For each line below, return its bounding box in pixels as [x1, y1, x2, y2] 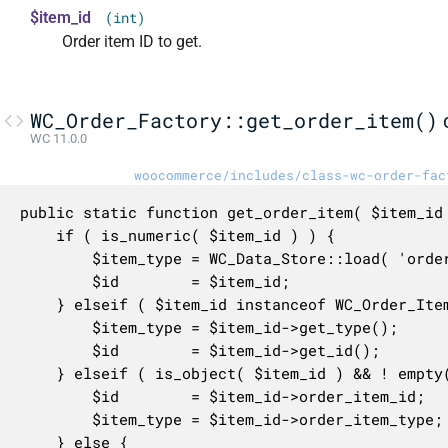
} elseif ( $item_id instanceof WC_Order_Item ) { [19, 293, 56, 314]
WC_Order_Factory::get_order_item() [30, 106, 438, 133]
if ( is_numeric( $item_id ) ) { [19, 224, 56, 245]
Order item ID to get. [62, 32, 203, 52]
